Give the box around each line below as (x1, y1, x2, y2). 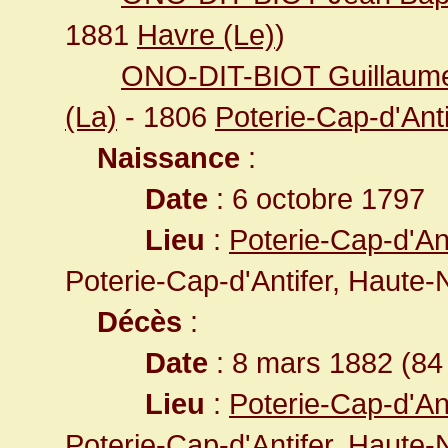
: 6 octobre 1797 (208, 182, 425, 215)
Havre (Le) (137, 18, 275, 51)
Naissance (97, 141, 240, 174)
